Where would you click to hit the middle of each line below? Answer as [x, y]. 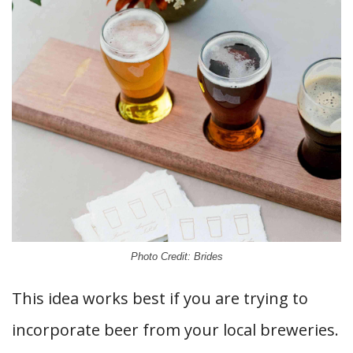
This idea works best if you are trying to [160, 298]
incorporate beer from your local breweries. [175, 329]
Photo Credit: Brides [176, 256]
